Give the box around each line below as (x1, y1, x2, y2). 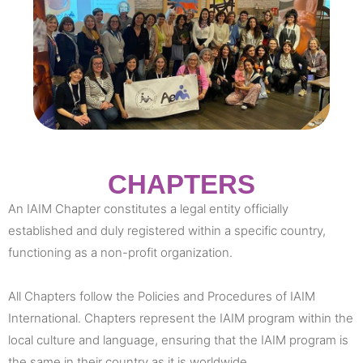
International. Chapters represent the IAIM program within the (8, 310, 353, 326)
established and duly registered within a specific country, (8, 222, 326, 238)
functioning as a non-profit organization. (8, 244, 233, 260)
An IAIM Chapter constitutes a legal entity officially (8, 200, 288, 216)
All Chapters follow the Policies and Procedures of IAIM (8, 288, 315, 304)
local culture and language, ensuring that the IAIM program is (8, 331, 348, 348)
